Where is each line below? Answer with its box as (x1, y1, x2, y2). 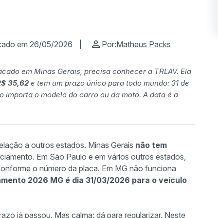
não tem (135, 140, 167, 150)
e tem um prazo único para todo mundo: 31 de (29, 78, 189, 88)
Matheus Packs (116, 39, 171, 49)
